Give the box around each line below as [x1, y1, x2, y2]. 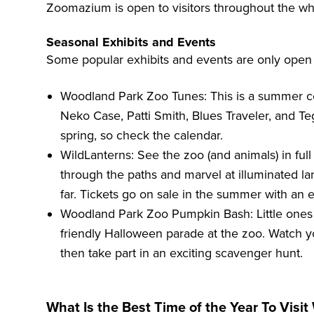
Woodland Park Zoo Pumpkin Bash [60, 206, 250, 222]
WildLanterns [60, 147, 131, 163]
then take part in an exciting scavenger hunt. [60, 245, 303, 261]
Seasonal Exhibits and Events [46, 34, 216, 50]
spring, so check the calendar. [60, 128, 223, 144]
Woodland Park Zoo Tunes [60, 88, 204, 104]
